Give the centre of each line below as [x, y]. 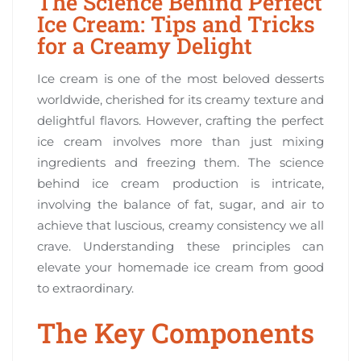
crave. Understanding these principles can [180, 246]
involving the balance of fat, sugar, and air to [180, 204]
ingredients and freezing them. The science [180, 162]
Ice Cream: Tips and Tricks [176, 23]
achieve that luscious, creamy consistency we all [180, 225]
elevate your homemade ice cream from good [180, 267]
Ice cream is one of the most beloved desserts [180, 78]
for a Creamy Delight [145, 45]
